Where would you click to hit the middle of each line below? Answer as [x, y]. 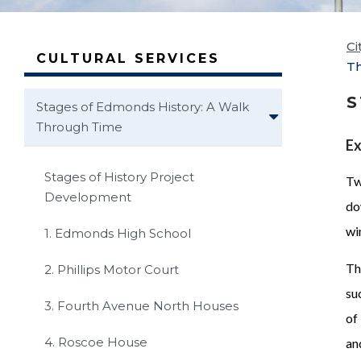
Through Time [79, 127]
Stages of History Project [119, 176]
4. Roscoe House [96, 342]
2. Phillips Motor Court [112, 269]
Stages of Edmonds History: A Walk [143, 106]
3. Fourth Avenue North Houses [141, 305]
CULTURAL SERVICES [128, 58]
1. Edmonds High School [118, 233]
